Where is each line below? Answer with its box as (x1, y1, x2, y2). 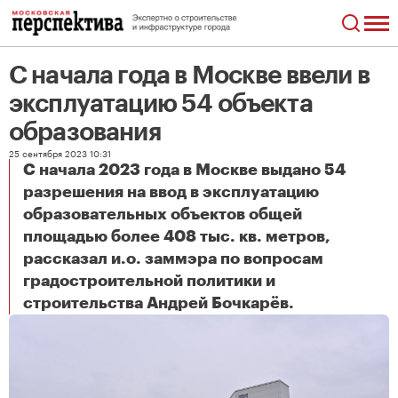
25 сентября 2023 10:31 (9, 146, 111, 160)
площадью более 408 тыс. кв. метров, (23, 228, 330, 244)
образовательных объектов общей (23, 206, 302, 222)
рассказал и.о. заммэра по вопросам (23, 251, 323, 267)
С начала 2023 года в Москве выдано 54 (23, 162, 346, 178)
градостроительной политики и (23, 273, 275, 289)
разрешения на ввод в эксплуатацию (23, 184, 319, 200)
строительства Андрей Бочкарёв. (23, 295, 294, 311)
